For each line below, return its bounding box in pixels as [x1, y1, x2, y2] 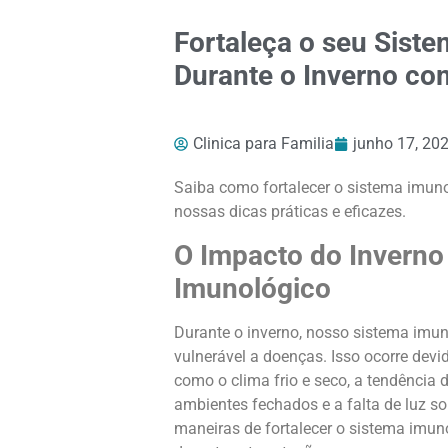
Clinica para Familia [193, 134, 334, 154]
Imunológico [174, 271, 331, 305]
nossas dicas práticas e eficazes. [174, 202, 406, 222]
